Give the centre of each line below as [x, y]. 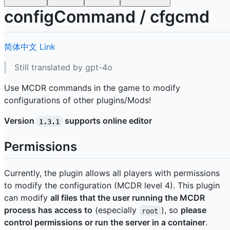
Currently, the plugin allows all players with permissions [112, 173]
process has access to [48, 210]
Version [20, 121]
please [194, 210]
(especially [116, 210]
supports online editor [107, 121]
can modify [27, 198]
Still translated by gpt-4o [63, 68]
